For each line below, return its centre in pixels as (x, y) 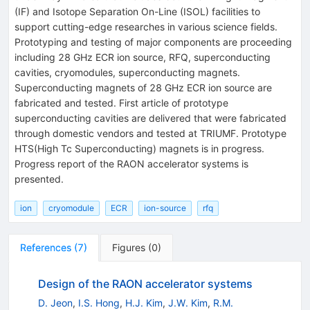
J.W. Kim (188, 302)
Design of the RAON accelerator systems (145, 283)
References (46, 247)
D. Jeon (55, 302)
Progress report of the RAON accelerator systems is (131, 163)
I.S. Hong (99, 302)
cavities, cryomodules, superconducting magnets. (127, 72)
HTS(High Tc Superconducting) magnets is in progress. (139, 148)
